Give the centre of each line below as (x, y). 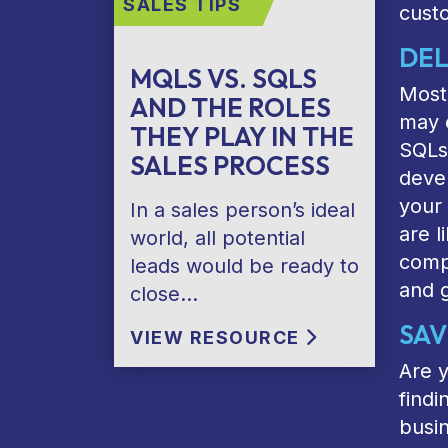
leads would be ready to (244, 266)
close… (164, 294)
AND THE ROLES (230, 107)
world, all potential (217, 238)
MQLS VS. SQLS (223, 78)
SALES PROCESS (230, 165)
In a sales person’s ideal (242, 210)
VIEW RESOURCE (217, 337)
